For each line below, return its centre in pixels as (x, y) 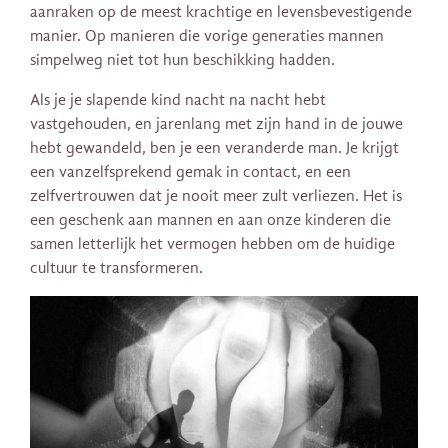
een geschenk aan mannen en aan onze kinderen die (210, 220)
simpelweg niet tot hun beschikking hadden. (182, 60)
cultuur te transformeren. (116, 268)
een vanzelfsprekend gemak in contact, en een (190, 172)
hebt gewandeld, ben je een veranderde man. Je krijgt (214, 148)
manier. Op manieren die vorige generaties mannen (207, 36)
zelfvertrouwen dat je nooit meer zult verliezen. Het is (216, 196)
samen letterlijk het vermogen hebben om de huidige (212, 244)
